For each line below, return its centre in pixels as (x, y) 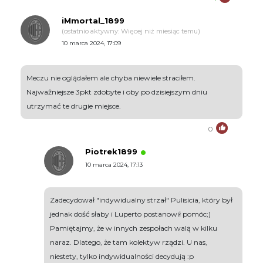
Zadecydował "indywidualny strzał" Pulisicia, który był (141, 200)
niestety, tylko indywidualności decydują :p (122, 257)
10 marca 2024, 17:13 (114, 165)
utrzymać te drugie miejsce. (74, 106)
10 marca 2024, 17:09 (91, 43)
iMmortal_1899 (93, 21)
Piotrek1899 (111, 152)
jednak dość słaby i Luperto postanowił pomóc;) (130, 214)
